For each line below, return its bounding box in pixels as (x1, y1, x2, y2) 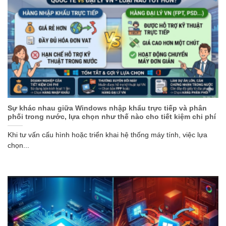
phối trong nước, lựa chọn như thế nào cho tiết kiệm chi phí (8, 112, 216, 121)
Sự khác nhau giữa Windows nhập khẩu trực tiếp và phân (8, 104, 207, 112)
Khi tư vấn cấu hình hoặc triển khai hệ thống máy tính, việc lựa (8, 131, 207, 139)
